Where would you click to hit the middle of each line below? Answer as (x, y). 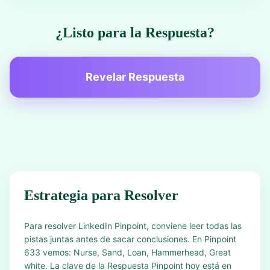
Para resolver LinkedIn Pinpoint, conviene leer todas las (133, 226)
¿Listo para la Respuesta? (135, 33)
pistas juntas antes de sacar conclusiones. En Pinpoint (130, 239)
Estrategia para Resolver (101, 195)
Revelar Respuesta (135, 77)
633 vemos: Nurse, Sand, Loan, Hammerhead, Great (127, 252)
